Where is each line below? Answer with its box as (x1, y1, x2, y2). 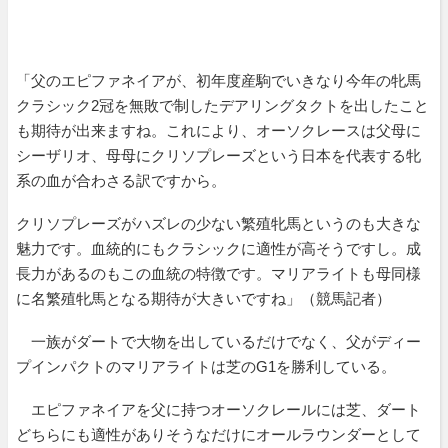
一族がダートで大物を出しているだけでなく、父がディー (16, 332, 421, 350)
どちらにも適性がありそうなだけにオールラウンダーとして (16, 425, 421, 443)
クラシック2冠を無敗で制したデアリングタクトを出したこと (16, 96, 429, 114)
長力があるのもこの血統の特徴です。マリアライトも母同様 (16, 264, 421, 282)
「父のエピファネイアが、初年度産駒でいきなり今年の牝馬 (16, 71, 421, 89)
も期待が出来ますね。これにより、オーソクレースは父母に (16, 121, 421, 139)
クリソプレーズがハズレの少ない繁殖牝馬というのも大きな (16, 214, 421, 232)
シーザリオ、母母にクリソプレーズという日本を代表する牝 (16, 146, 421, 164)
